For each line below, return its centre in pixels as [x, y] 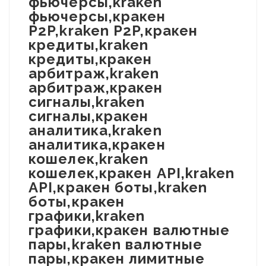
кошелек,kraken [89, 159]
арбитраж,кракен [96, 88]
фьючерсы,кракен [97, 16]
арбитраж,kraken [94, 73]
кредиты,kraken [89, 45]
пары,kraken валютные [115, 244]
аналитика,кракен [97, 145]
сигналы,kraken [87, 102]
